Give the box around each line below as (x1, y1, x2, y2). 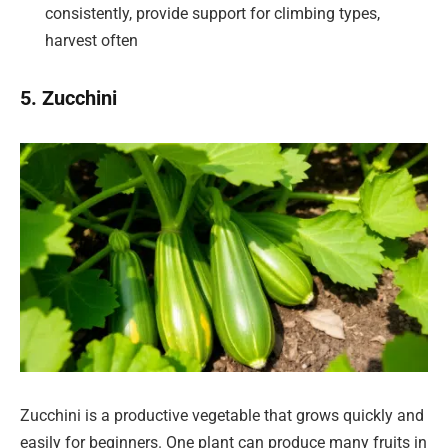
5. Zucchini (20, 85, 117, 110)
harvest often (45, 31, 138, 51)
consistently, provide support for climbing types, (45, 4, 380, 24)
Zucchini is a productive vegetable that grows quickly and (20, 405, 424, 425)
